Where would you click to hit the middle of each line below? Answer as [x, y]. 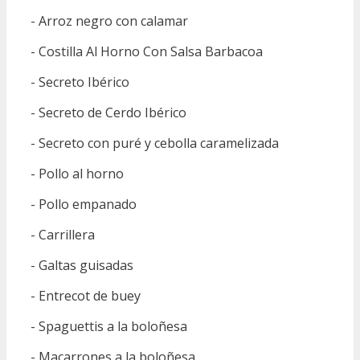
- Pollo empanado [84, 204]
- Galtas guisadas [82, 265]
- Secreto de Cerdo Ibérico [108, 112]
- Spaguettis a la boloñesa [109, 326]
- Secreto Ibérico [80, 82]
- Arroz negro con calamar [109, 21]
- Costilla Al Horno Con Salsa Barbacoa [147, 51]
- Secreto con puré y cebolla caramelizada [155, 143]
